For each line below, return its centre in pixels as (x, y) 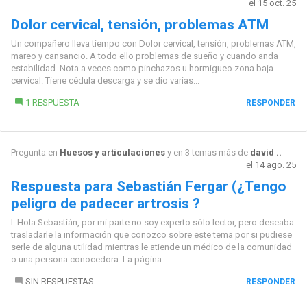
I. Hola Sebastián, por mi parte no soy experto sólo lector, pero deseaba (152, 222)
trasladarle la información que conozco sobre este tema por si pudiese (151, 234)
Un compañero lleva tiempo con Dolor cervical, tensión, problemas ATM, (153, 43)
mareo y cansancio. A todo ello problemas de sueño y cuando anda (144, 56)
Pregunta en (35, 152)
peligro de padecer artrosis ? (105, 203)
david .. (266, 152)
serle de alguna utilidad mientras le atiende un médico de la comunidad (151, 247)
